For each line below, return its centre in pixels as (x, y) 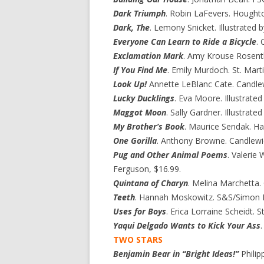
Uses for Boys (140, 211)
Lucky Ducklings (144, 98)
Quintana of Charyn (151, 183)
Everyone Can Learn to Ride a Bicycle (185, 42)
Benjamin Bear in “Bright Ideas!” (176, 254)
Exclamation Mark (148, 56)
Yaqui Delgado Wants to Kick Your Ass (187, 225)
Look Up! (130, 84)
